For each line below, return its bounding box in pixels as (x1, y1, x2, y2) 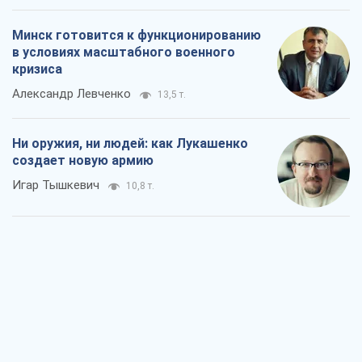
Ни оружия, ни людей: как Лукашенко (12, 135, 248, 151)
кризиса (12, 61, 62, 77)
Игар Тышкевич (12, 177, 99, 192)
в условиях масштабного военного (12, 44, 235, 60)
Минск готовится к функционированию (12, 27, 261, 43)
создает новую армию (12, 152, 154, 168)
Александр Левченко (12, 86, 131, 101)
